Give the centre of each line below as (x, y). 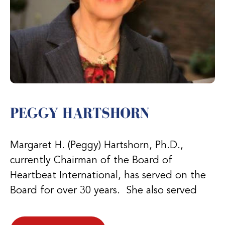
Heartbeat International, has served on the (108, 176)
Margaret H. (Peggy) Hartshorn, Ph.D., (97, 145)
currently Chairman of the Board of (91, 160)
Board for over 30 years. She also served (103, 191)
